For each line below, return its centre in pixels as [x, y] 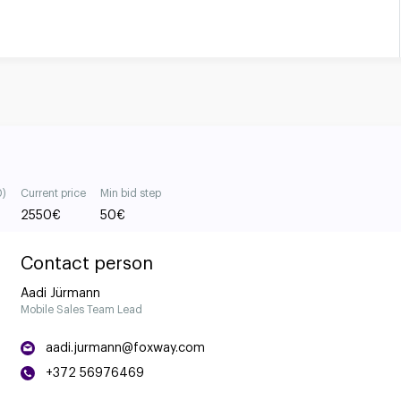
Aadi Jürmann [61, 294]
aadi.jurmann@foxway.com [126, 348]
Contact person [87, 264]
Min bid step [131, 193]
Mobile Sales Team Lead [82, 310]
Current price [53, 193]
